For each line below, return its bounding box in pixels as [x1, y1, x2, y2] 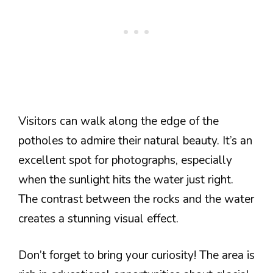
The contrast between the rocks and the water [18, 191, 254, 207]
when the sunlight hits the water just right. [18, 171, 233, 188]
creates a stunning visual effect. [18, 210, 179, 227]
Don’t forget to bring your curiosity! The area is [18, 247, 255, 263]
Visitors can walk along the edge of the [18, 113, 219, 129]
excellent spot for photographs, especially [18, 152, 232, 168]
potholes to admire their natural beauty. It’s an [18, 132, 252, 149]
